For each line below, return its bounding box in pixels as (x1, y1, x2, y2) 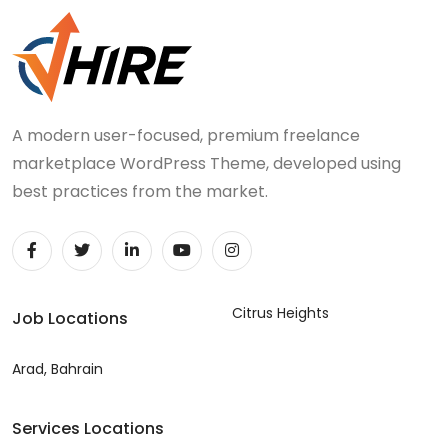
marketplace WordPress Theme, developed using (12, 151, 401, 175)
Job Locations (12, 306, 128, 330)
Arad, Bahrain (12, 358, 103, 379)
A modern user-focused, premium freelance (12, 123, 360, 147)
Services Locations (12, 416, 164, 440)
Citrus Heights (232, 302, 329, 323)
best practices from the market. (12, 179, 268, 203)
